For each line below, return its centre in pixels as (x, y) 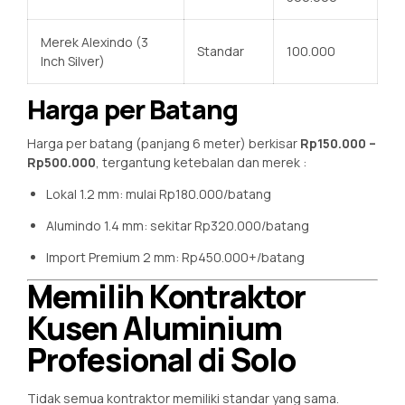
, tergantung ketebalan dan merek (199, 163)
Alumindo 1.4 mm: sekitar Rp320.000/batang (179, 226)
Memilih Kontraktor (167, 297)
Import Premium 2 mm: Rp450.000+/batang (177, 258)
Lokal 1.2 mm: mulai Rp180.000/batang (160, 194)
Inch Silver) (73, 61)
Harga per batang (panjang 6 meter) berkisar (164, 144)
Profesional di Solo (162, 360)
